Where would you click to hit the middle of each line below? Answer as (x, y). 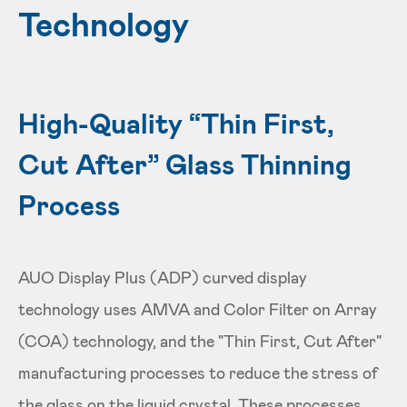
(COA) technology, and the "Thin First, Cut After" (200, 341)
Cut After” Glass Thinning (185, 164)
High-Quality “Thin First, (176, 123)
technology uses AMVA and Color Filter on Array (198, 309)
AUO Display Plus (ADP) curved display (163, 277)
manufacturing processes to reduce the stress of (198, 372)
